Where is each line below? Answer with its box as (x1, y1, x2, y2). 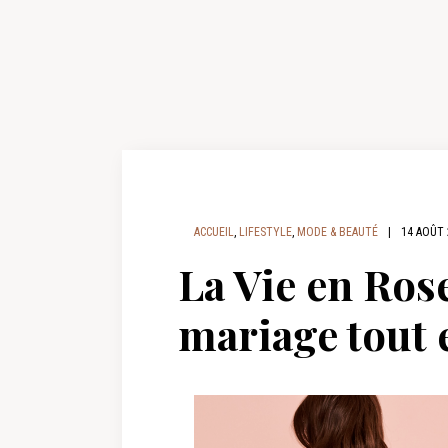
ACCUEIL (194, 225, 234, 239)
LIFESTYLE (239, 225, 292, 239)
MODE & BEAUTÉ (297, 225, 378, 239)
